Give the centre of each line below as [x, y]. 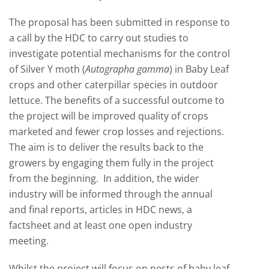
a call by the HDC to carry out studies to [99, 38]
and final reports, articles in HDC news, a [101, 210]
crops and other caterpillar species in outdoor [113, 85]
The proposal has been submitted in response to [119, 22]
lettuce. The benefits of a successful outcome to [117, 100]
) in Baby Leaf [199, 69]
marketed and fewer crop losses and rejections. [118, 131]
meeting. [30, 241]
